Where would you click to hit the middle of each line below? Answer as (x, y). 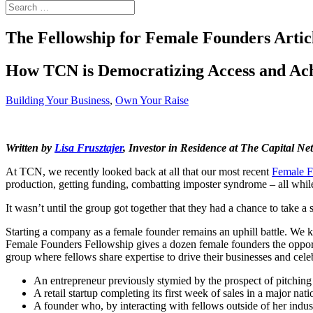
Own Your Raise (152, 100)
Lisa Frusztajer (89, 147)
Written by (30, 147)
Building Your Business (58, 100)
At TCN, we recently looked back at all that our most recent (139, 171)
